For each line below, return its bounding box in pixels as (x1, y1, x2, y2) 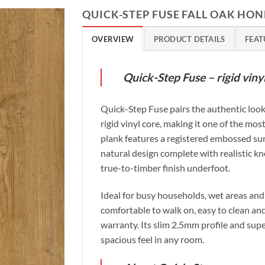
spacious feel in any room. (101, 233, 204, 245)
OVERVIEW (92, 34, 134, 44)
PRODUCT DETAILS (153, 34, 225, 44)
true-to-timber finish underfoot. (101, 161, 230, 173)
